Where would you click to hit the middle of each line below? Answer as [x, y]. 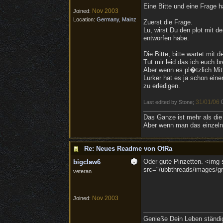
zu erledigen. [162, 86]
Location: [85, 19]
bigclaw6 [87, 162]
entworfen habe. [166, 38]
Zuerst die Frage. [168, 22]
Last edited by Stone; [169, 102]
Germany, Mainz [116, 19]
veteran [82, 171]
